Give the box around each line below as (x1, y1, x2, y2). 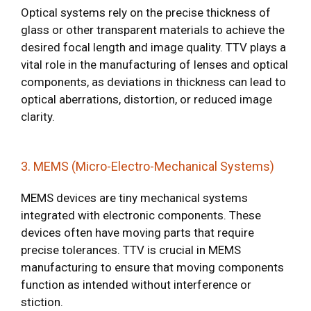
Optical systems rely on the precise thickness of (21, 5, 271, 19)
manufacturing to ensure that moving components (21, 260, 284, 274)
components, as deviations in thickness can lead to (21, 74, 286, 89)
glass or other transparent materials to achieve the (21, 22, 285, 37)
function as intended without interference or (21, 278, 251, 292)
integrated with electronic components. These (21, 208, 261, 222)
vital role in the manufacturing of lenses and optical (21, 57, 288, 72)
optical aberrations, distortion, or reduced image (21, 92, 272, 106)
